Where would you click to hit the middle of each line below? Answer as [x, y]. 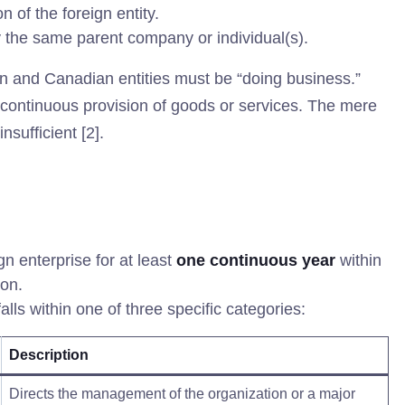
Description [49, 355]
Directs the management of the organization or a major [182, 394]
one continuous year [256, 260]
